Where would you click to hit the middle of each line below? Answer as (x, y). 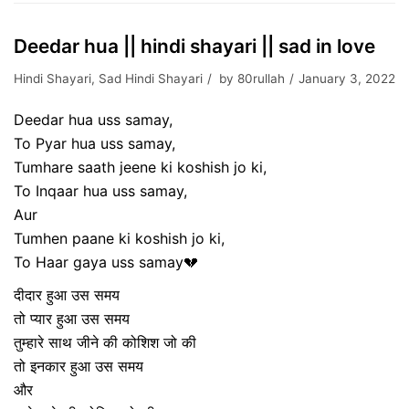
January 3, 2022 (347, 79)
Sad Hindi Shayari (151, 79)
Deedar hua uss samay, (93, 120)
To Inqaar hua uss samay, (100, 191)
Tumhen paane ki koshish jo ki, (119, 238)
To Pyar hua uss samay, (97, 143)
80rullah (261, 79)
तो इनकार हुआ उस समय (79, 366)
